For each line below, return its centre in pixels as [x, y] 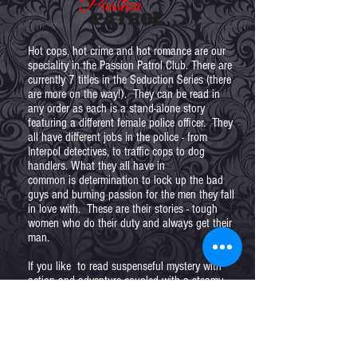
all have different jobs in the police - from [118, 137]
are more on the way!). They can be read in [124, 94]
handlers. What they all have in [96, 166]
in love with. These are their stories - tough [123, 209]
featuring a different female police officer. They [130, 123]
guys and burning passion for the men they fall [131, 194]
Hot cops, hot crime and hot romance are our [127, 51]
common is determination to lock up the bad [126, 180]
